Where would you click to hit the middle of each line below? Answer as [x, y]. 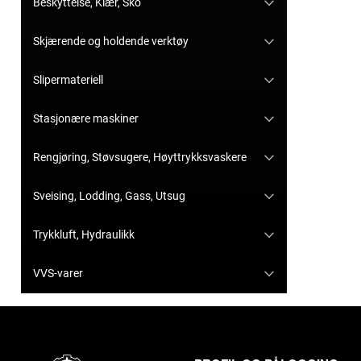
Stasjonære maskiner [86, 119]
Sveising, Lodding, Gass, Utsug [109, 196]
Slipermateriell [68, 80]
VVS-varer [58, 274]
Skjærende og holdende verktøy [111, 41]
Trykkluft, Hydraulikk [84, 235]
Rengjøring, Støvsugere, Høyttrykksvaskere [140, 158]
